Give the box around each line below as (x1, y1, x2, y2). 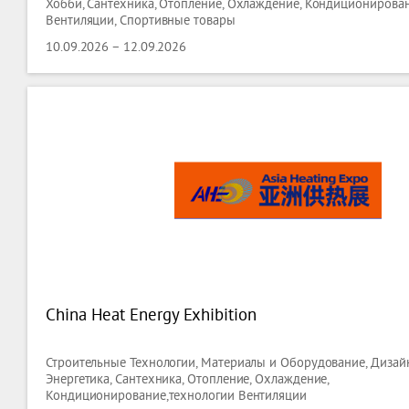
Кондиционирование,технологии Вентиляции (46, 387, 307, 404)
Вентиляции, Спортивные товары (46, 12, 236, 28)
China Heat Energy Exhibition (46, 303, 257, 325)
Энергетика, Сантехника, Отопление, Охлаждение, (46, 371, 330, 387)
